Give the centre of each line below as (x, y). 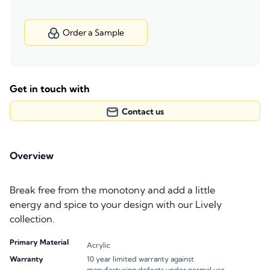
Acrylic (99, 245)
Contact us (143, 111)
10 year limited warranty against (140, 259)
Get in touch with (50, 89)
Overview (32, 156)
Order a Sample (93, 32)
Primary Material (39, 242)
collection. (32, 219)
